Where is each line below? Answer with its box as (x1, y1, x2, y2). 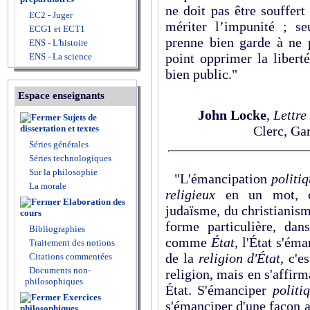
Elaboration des (63, 197, 125, 207)
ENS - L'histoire (27, 37, 88, 48)
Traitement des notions (29, 237, 115, 248)
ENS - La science (27, 51, 92, 62)
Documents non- (29, 265, 91, 275)
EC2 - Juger (27, 10, 73, 20)
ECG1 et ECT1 (27, 24, 85, 34)
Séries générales (29, 139, 89, 149)
